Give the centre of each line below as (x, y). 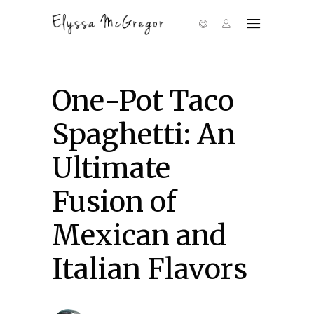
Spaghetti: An (144, 135)
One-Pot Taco (143, 101)
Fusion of (114, 202)
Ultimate (111, 168)
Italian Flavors (150, 269)
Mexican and (139, 235)
